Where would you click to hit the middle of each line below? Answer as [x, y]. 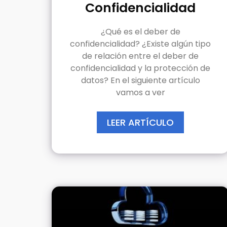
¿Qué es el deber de [140, 31]
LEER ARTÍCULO [140, 122]
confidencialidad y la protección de [140, 68]
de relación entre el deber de [140, 56]
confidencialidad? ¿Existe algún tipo [140, 44]
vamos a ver [140, 92]
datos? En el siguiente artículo [140, 80]
